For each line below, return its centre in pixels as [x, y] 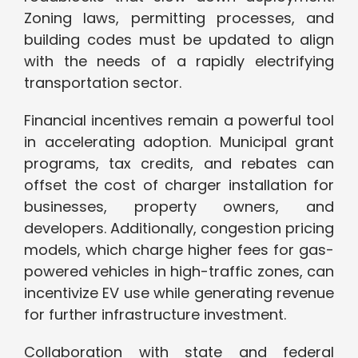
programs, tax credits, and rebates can [179, 164]
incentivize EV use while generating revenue [179, 293]
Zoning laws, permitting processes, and [179, 18]
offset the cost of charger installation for [179, 185]
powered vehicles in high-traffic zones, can [179, 272]
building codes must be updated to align [179, 40]
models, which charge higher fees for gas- [179, 250]
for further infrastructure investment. [155, 315]
